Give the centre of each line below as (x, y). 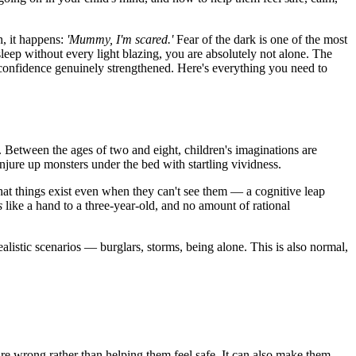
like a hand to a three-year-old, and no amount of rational (146, 205)
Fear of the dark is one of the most (260, 39)
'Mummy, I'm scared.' (120, 39)
